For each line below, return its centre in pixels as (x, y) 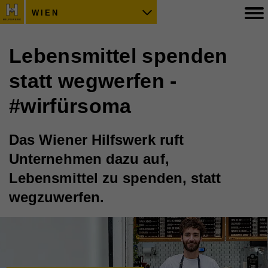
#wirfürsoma (70, 106)
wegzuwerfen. (57, 197)
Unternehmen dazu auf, (89, 159)
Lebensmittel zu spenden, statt (115, 178)
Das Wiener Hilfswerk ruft (96, 140)
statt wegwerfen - (93, 81)
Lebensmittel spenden (118, 56)
